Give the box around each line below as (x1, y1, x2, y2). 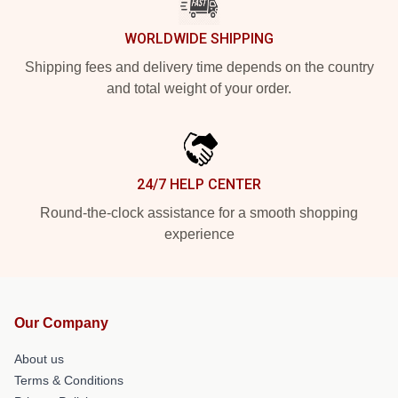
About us (14, 351, 64, 366)
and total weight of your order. (107, 80, 291, 96)
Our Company (14, 314, 108, 330)
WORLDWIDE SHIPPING (124, 29, 274, 47)
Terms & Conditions (14, 372, 123, 387)
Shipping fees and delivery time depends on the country (24, 59, 374, 75)
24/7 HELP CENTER (137, 175, 261, 193)
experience (163, 226, 235, 242)
